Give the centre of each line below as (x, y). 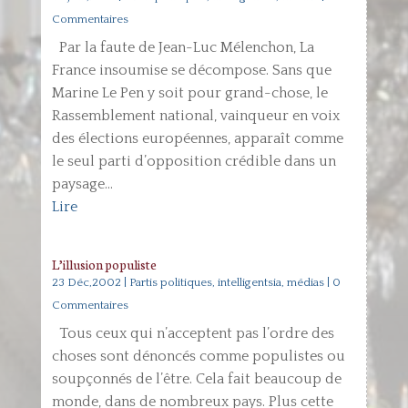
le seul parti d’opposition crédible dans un (194, 161)
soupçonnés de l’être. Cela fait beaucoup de (196, 379)
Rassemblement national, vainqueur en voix (195, 116)
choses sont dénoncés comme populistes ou (198, 356)
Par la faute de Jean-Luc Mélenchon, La (183, 47)
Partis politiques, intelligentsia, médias (226, 282)
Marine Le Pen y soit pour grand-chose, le (189, 93)
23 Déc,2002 (86, 282)
